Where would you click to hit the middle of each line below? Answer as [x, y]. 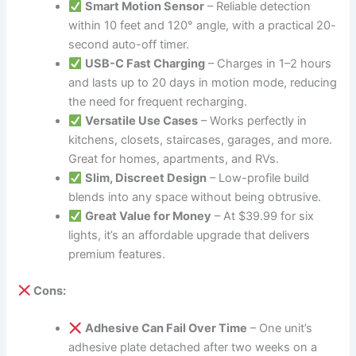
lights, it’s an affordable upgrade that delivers [190, 236]
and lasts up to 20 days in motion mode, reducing [203, 83]
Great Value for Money [148, 217]
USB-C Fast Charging [145, 64]
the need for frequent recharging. [158, 102]
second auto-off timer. [129, 45]
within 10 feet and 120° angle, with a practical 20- [203, 26]
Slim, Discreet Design [145, 178]
